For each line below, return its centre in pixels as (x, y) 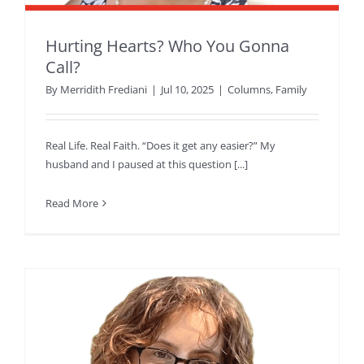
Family (291, 90)
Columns (249, 90)
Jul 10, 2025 (187, 90)
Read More (72, 204)
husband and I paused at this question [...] (147, 165)
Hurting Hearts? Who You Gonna (167, 46)
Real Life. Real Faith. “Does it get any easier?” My (160, 146)
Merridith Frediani (104, 90)
